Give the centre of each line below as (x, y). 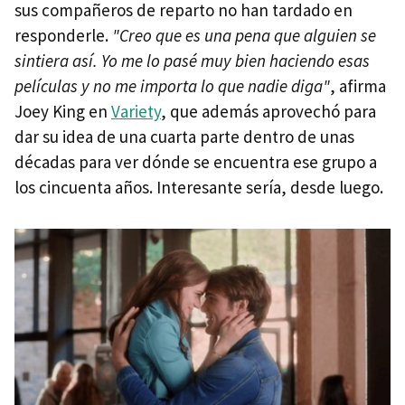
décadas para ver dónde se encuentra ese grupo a (196, 161)
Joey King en (63, 111)
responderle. (63, 35)
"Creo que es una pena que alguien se (244, 35)
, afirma (358, 85)
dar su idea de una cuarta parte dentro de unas (184, 136)
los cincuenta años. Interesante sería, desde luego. (199, 187)
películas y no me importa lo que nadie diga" (172, 85)
